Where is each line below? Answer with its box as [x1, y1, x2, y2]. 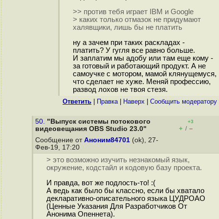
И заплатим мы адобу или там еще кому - [72, 54, 213, 62]
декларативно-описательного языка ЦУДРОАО [46, 195, 205, 203]
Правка [97, 98, 118, 105]
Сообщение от [35, 136, 84, 144]
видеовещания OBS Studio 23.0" [35, 125, 147, 132]
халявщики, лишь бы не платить [72, 23, 182, 32]
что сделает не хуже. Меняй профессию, [72, 77, 211, 86]
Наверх [123, 98, 145, 105]
